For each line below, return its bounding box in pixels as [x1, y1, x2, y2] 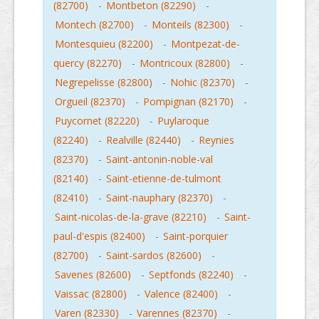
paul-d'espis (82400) [53, 229, 145, 244]
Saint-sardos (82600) [106, 249, 202, 263]
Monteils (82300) [152, 18, 229, 32]
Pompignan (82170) [143, 95, 234, 109]
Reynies [199, 133, 234, 147]
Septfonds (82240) [149, 268, 234, 282]
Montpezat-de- [171, 37, 240, 51]
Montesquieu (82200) [55, 37, 153, 51]
